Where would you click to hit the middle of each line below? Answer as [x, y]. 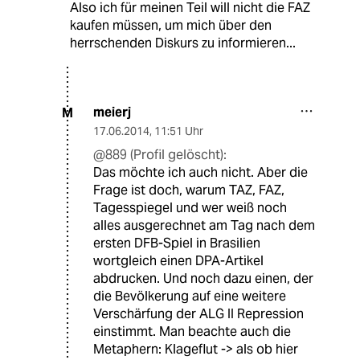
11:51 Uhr [179, 131]
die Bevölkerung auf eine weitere [190, 297]
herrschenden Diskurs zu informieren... [182, 43]
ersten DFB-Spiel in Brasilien [177, 243]
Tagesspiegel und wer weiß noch [190, 208]
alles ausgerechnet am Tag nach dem [204, 226]
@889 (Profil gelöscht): [160, 155]
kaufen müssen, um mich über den [170, 26]
